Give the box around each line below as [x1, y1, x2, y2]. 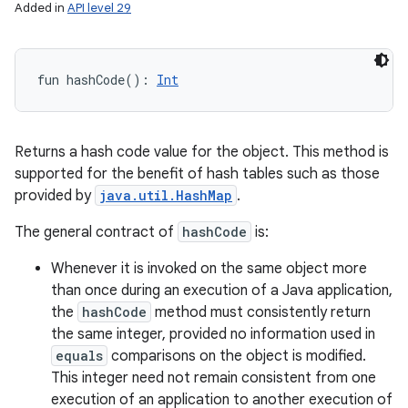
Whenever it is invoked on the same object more [51, 260, 367, 278]
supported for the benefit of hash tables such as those [15, 165, 380, 183]
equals [56, 347, 103, 364]
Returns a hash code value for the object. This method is [15, 143, 389, 161]
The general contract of [15, 223, 178, 241]
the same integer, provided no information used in [51, 325, 375, 343]
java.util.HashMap [99, 187, 232, 204]
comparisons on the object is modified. [107, 347, 366, 365]
